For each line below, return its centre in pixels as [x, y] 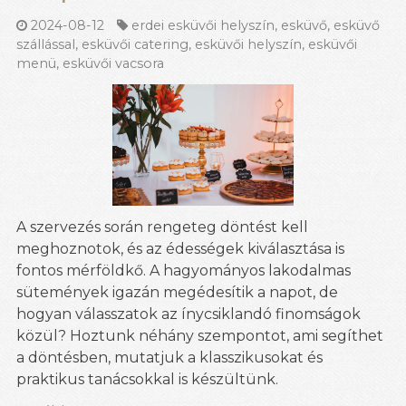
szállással [46, 45]
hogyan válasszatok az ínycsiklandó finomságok [188, 314]
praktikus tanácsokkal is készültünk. [147, 379]
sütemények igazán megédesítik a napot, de [177, 292]
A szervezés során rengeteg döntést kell [162, 227]
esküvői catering [135, 45]
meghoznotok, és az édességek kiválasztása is [180, 248]
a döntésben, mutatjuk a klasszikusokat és [169, 357]
